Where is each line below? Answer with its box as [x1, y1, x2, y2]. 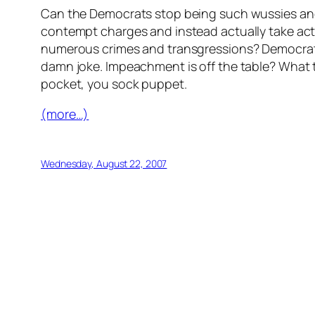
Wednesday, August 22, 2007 [41, 157, 167, 171]
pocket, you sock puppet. [41, 75, 187, 93]
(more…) [41, 105, 89, 123]
